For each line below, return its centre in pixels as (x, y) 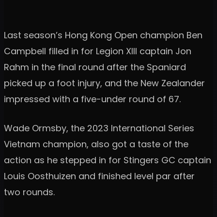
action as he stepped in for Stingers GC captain (108, 160)
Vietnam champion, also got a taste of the (96, 144)
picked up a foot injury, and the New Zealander (104, 83)
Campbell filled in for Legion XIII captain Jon (98, 51)
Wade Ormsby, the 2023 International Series (99, 128)
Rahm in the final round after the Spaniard (95, 67)
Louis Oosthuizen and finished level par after (99, 176)
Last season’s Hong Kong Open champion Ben (103, 35)
